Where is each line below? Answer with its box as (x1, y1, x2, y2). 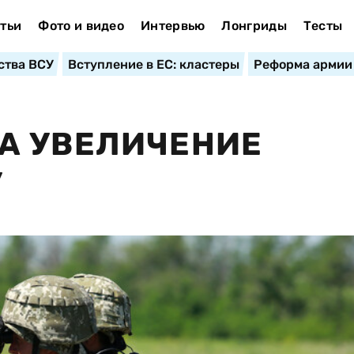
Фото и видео (38, 18, 125, 33)
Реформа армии (253, 57, 352, 72)
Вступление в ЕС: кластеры (67, 57, 239, 72)
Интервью (140, 18, 205, 33)
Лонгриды (221, 18, 287, 33)
